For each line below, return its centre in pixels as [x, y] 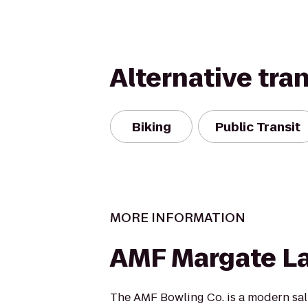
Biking [151, 126]
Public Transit [258, 126]
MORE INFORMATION [178, 218]
